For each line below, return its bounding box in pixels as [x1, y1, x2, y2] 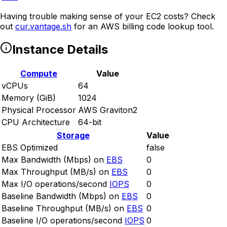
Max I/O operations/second [2, 179, 107, 190]
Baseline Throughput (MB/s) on [2, 203, 124, 214]
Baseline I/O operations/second [2, 215, 122, 226]
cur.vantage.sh [15, 21, 71, 32]
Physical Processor [2, 105, 76, 116]
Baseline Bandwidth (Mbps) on [2, 191, 119, 202]
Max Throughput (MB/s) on [2, 167, 109, 177]
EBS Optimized [2, 142, 58, 153]
